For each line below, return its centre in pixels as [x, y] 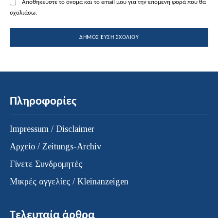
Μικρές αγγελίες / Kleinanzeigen [69, 182]
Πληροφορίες [43, 102]
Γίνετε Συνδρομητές [46, 164]
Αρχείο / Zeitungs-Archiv [55, 147]
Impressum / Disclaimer [52, 129]
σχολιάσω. [23, 13]
